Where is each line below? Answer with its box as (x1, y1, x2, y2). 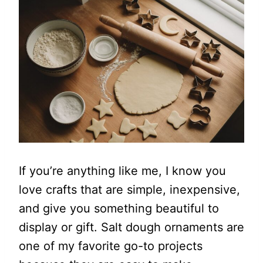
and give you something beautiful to (19, 201, 219, 215)
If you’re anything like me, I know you (19, 164, 226, 178)
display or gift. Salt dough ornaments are (19, 220, 244, 234)
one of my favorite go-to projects (19, 239, 203, 253)
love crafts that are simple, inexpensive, (19, 183, 240, 197)
